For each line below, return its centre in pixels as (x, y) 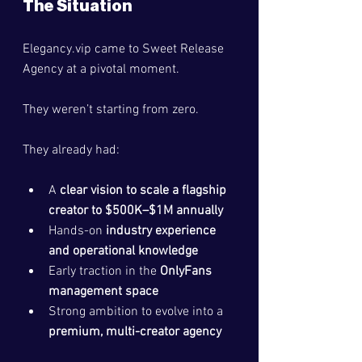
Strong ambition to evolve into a (137, 312)
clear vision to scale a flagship (145, 191)
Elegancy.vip (57, 49)
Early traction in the (104, 271)
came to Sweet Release (159, 49)
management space (103, 292)
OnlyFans (187, 271)
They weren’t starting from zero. (111, 110)
